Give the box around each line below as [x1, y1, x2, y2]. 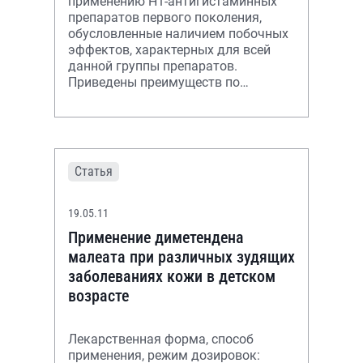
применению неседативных [68, 91, 235, 106]
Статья [75, 164, 113, 179]
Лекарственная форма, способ [68, 331, 254, 347]
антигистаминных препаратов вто [68, 107, 276, 122]
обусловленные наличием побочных [68, 26, 288, 41]
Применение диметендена [68, 228, 244, 247]
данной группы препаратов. [68, 58, 237, 74]
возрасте [68, 286, 129, 305]
